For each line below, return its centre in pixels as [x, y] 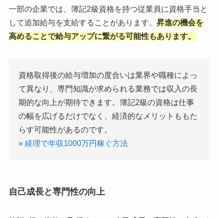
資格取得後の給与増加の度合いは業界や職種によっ [108, 75]
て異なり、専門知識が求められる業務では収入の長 [108, 89]
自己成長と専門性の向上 [57, 191]
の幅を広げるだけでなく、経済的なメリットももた [108, 116]
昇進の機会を [180, 22]
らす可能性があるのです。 [65, 129]
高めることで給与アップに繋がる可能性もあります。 [102, 36]
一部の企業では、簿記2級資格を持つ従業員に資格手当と [108, 9]
